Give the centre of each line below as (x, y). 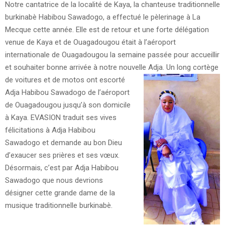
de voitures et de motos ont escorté (65, 80)
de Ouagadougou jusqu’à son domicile (68, 105)
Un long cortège (191, 67)
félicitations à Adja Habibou (50, 130)
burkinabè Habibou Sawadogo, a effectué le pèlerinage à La (103, 17)
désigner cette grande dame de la (60, 193)
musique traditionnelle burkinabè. (59, 205)
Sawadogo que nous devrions (54, 180)
